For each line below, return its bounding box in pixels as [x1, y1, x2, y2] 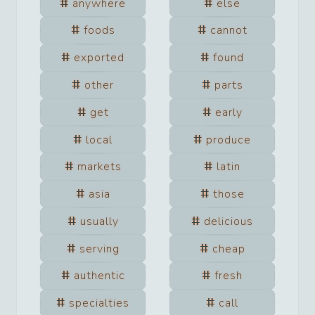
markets [77, 159, 122, 175]
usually [79, 213, 119, 229]
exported [74, 50, 124, 66]
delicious [204, 213, 253, 229]
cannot [210, 22, 247, 39]
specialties [69, 295, 129, 311]
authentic [73, 268, 125, 284]
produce [206, 131, 251, 148]
